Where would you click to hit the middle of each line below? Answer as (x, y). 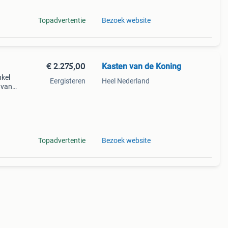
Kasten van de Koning (141, 66)
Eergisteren (67, 81)
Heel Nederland (125, 81)
